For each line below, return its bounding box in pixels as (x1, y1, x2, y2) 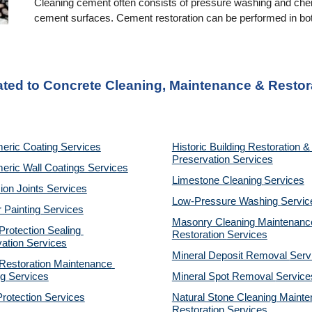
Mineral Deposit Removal (171, 250, 290, 261)
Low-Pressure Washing (171, 196, 281, 207)
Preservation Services (171, 154, 273, 165)
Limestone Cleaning (171, 175, 262, 186)
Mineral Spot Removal (171, 271, 276, 282)
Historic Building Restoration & (171, 141, 310, 153)
